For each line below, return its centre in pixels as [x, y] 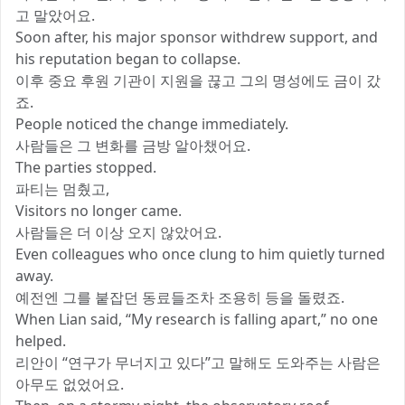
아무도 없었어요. [70, 385]
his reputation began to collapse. [128, 59]
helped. [41, 341]
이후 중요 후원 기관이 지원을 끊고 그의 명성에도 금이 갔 [198, 81]
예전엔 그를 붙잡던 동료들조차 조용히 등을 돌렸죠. [180, 298]
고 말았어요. [55, 16]
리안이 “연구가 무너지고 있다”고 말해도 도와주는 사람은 [198, 363]
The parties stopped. [86, 168]
